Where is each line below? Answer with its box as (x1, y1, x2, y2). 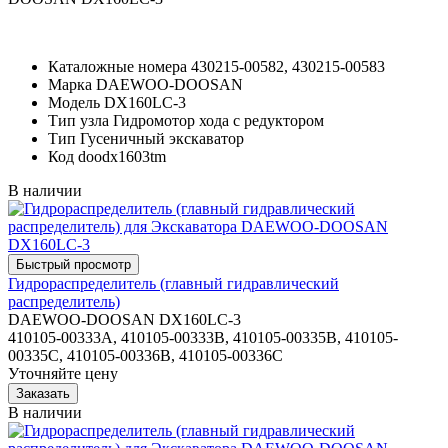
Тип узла (48, 111, 109, 129)
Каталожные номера (48, 57, 187, 75)
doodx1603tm (78, 147, 166, 165)
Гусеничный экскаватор (80, 129, 244, 147)
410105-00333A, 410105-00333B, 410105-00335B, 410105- (8, 328, 398, 346)
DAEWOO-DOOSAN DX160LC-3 (8, 310, 241, 328)
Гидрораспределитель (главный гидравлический (8, 274, 339, 292)
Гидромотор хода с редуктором (113, 111, 324, 129)
